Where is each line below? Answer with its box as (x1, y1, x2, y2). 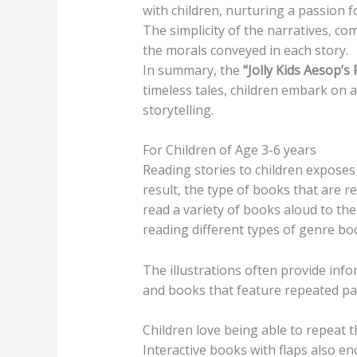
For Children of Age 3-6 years (142, 141, 316, 159)
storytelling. (142, 100, 214, 119)
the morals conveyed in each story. (142, 41, 348, 59)
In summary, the (142, 61, 243, 79)
